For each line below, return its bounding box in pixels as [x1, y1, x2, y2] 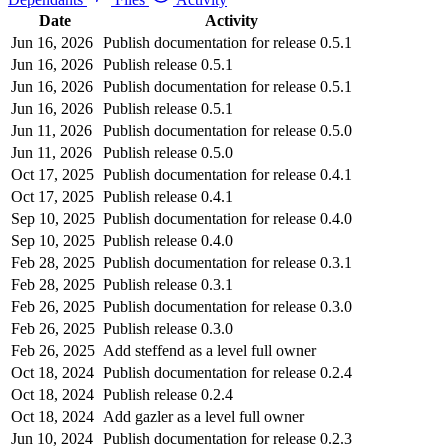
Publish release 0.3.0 [103, 319, 233, 337]
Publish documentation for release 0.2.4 [103, 363, 352, 381]
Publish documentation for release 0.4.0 [103, 209, 352, 227]
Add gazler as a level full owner [103, 407, 304, 425]
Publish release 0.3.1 [103, 275, 233, 293]
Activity [205, 11, 258, 29]
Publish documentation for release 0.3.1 [103, 253, 352, 271]
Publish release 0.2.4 [103, 385, 233, 403]
